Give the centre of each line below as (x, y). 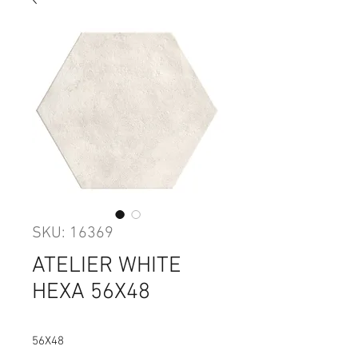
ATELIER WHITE (107, 266)
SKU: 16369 (73, 233)
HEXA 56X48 (91, 292)
